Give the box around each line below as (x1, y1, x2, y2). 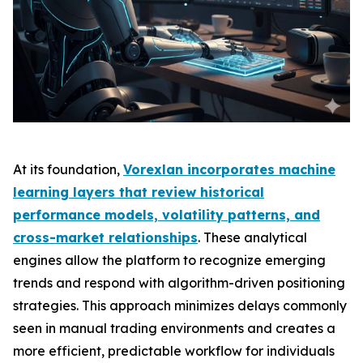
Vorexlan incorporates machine (123, 161, 335, 177)
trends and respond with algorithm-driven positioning (13, 275, 345, 291)
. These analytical (198, 229, 307, 246)
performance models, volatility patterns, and (13, 207, 320, 223)
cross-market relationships (13, 229, 198, 246)
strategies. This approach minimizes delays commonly (13, 297, 347, 314)
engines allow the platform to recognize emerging (13, 252, 326, 268)
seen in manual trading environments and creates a (13, 320, 335, 336)
